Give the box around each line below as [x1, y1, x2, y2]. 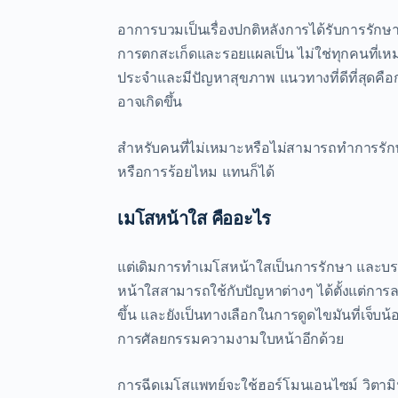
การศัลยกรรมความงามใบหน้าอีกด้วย [117, 329, 344, 347]
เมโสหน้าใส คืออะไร [117, 207, 272, 229]
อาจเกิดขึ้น [117, 92, 183, 110]
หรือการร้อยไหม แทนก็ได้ [117, 162, 275, 180]
